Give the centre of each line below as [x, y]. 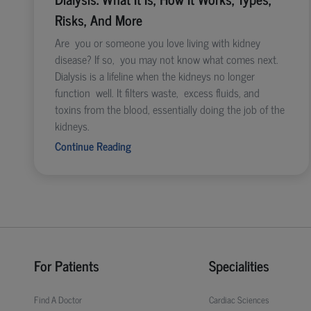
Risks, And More [98, 19]
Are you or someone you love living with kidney [157, 42]
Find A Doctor [58, 299]
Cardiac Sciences [239, 299]
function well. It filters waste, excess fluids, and [157, 92]
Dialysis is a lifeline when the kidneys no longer [154, 75]
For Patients [66, 265]
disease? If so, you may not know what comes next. [166, 59]
